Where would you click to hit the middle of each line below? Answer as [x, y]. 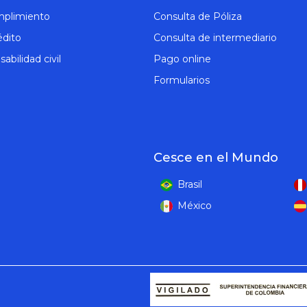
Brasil [190, 184]
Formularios [182, 80]
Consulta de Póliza [198, 16]
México [195, 206]
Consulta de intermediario [215, 38]
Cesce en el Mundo [216, 158]
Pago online [182, 59]
